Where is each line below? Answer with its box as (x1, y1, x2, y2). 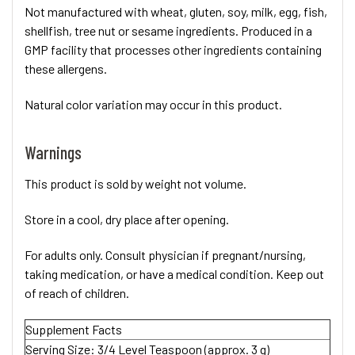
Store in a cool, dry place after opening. (25, 211, 229, 227)
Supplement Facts (25, 321, 122, 337)
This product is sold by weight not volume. (25, 175, 246, 191)
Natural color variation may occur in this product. (25, 96, 282, 112)
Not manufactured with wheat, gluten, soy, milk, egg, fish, (25, 3, 327, 19)
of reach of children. (25, 284, 129, 300)
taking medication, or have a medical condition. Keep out (25, 265, 324, 281)
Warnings (25, 141, 82, 162)
